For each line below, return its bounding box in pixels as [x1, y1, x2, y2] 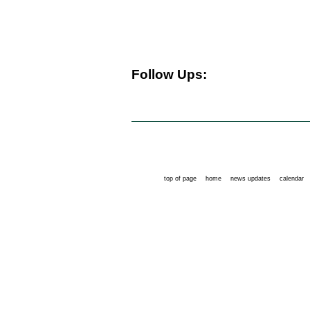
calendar [280, 174, 304, 182]
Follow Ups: [131, 67, 207, 82]
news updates [230, 174, 271, 182]
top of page [164, 174, 197, 182]
